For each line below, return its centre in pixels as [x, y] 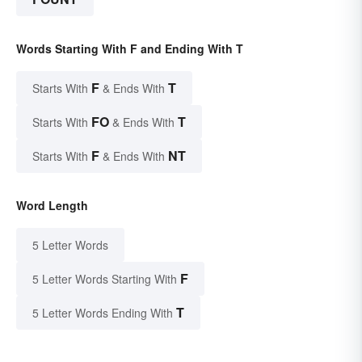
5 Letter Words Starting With [105, 278]
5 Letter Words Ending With [103, 312]
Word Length [52, 205]
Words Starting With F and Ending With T [130, 48]
